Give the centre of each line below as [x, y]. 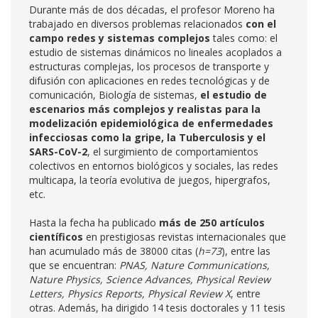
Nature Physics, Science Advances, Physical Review [150, 279]
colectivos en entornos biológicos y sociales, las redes [154, 166]
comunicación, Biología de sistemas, [115, 95]
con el [261, 24]
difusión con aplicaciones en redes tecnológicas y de [149, 81]
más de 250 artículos [212, 223]
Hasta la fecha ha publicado [94, 223]
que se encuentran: [74, 265]
